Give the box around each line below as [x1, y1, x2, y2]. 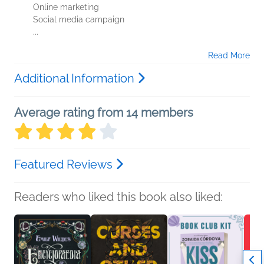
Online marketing [33, 2, 99, 12]
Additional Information [14, 71, 137, 85]
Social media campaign [33, 14, 124, 24]
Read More [208, 50, 250, 60]
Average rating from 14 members [14, 105, 193, 120]
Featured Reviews [14, 157, 115, 171]
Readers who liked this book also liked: [14, 189, 223, 204]
